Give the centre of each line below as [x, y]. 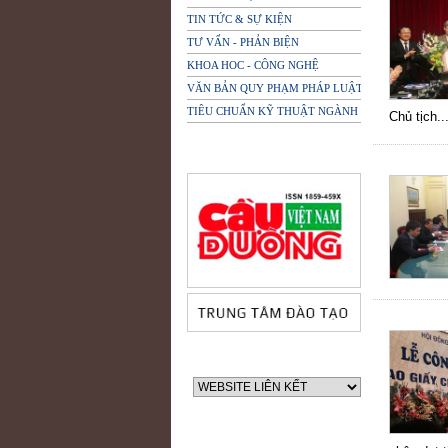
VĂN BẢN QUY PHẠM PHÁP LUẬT [275, 88]
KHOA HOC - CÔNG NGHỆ [253, 65]
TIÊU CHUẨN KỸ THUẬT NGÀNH [272, 111]
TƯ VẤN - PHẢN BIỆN [243, 42]
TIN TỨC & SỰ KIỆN [239, 19]
